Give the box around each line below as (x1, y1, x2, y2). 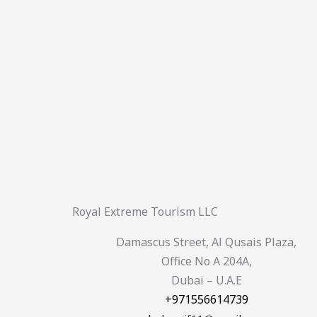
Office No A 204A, (161, 253, 252, 269)
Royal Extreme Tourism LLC (72, 204, 218, 219)
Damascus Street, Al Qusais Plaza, (116, 234, 297, 250)
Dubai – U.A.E (171, 272, 242, 288)
